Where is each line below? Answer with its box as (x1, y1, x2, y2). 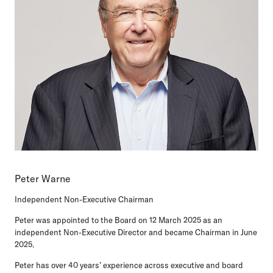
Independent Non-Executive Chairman (15, 194, 154, 204)
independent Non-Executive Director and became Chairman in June (15, 227, 257, 237)
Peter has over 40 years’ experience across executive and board (15, 260, 243, 270)
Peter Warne (15, 172, 71, 185)
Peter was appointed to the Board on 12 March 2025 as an (15, 214, 222, 225)
